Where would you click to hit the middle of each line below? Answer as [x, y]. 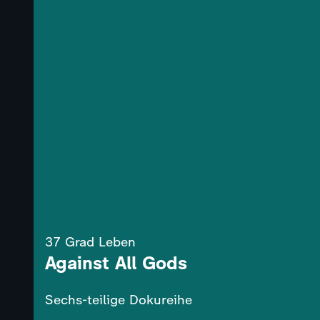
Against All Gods [116, 263]
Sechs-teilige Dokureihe [119, 300]
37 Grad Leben [90, 242]
